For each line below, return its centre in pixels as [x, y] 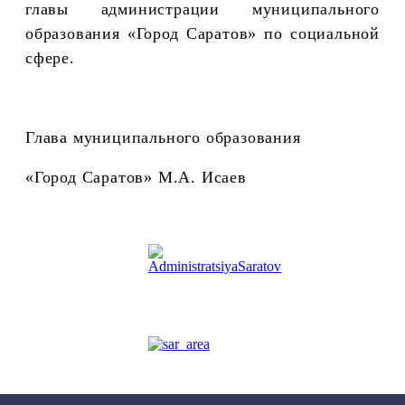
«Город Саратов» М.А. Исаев [136, 177]
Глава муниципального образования [163, 137]
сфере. [50, 57]
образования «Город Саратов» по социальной [202, 33]
